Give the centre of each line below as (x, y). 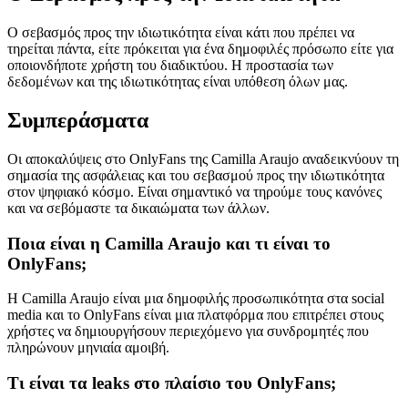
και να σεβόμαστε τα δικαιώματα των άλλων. (138, 208)
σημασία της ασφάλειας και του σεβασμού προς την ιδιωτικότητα (196, 175)
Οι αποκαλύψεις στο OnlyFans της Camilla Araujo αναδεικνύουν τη (203, 158)
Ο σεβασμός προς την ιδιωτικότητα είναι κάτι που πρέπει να (181, 33)
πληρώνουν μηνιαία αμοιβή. (88, 348)
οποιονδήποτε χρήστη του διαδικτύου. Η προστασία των (170, 66)
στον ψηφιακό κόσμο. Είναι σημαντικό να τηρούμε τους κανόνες (194, 191)
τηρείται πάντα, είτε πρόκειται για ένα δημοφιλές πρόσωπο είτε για (200, 49)
